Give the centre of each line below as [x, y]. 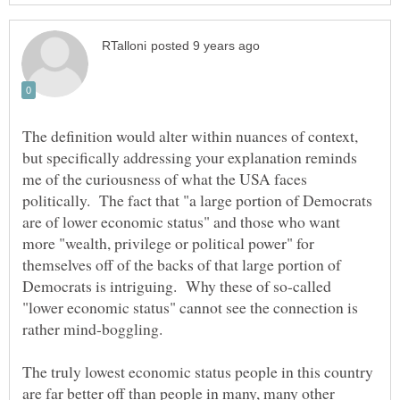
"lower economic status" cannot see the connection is [190, 307]
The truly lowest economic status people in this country [198, 371]
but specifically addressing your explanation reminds [190, 157]
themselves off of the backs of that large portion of [182, 264]
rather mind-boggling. [95, 328]
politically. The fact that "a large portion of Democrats [197, 200]
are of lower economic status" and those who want [181, 221]
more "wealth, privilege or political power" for [168, 242]
